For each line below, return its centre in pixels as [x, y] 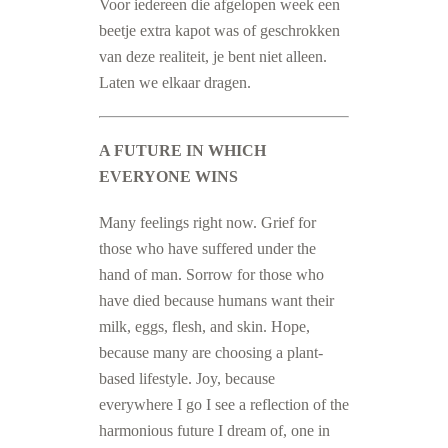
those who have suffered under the [207, 248]
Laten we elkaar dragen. [175, 82]
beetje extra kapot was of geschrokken [219, 30]
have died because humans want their [216, 300]
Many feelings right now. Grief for [207, 222]
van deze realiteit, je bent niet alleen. [213, 56]
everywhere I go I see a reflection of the [224, 404]
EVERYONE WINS [168, 176]
